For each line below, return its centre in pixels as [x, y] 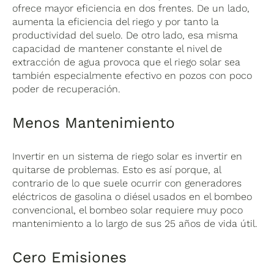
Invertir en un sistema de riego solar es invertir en [128, 156]
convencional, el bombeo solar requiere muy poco [128, 210]
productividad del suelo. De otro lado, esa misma [125, 35]
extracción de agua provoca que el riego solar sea [127, 62]
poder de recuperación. [67, 89]
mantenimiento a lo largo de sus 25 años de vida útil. [135, 223]
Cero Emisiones [70, 257]
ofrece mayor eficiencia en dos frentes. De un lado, [131, 8]
